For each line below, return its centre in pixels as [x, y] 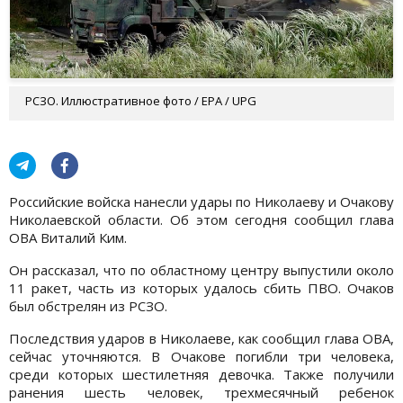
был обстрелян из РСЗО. [92, 305]
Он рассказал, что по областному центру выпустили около [201, 269]
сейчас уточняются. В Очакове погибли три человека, [201, 356]
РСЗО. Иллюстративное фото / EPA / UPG [141, 100]
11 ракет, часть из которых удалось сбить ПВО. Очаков [201, 287]
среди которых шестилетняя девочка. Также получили [201, 374]
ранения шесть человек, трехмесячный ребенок [201, 392]
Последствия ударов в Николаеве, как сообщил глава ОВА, [201, 338]
